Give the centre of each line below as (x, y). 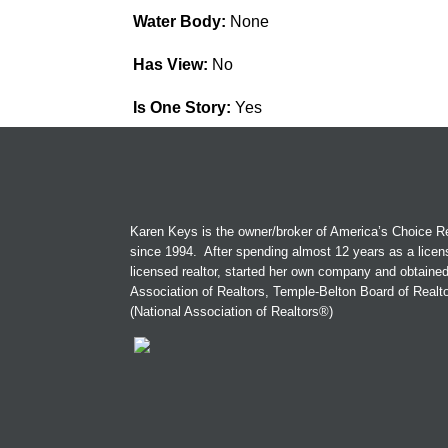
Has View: (172, 65)
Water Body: (181, 22)
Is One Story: (183, 108)
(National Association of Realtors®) (231, 312)
